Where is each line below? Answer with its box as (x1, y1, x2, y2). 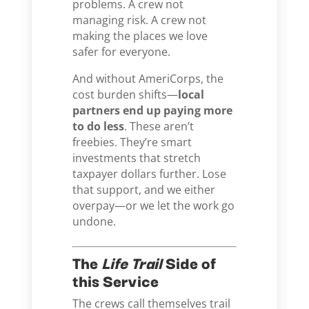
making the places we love (72, 28, 208, 43)
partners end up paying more (72, 103, 233, 118)
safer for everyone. (72, 44, 171, 59)
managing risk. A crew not (72, 12, 207, 28)
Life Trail (101, 250, 163, 275)
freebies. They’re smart (72, 134, 192, 150)
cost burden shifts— (72, 87, 179, 102)
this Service (72, 268, 159, 292)
